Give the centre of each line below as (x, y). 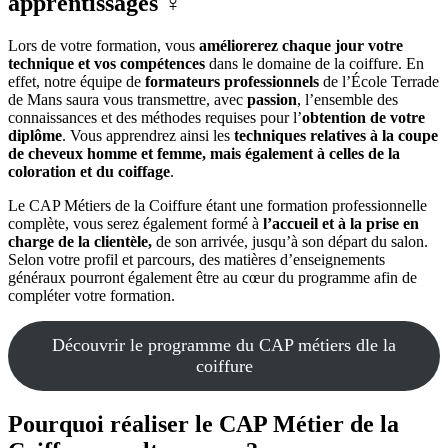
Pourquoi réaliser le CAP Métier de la (203, 423)
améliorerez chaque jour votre (301, 45)
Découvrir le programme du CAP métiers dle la (224, 344)
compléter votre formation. (95, 295)
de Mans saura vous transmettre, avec (127, 99)
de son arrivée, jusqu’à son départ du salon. (290, 241)
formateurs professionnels (232, 81)
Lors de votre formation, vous (103, 45)
